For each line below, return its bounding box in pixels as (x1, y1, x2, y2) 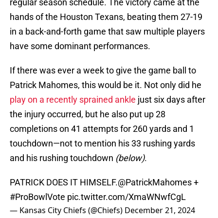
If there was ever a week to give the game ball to (10, 65, 196, 76)
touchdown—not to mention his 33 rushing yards (10, 138, 195, 149)
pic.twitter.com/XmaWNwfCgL (67, 192, 186, 202)
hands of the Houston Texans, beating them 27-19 (10, 12, 202, 22)
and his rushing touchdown (10, 153, 115, 163)
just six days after (136, 94, 205, 105)
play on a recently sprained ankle (10, 94, 136, 105)
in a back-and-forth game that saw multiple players (10, 26, 205, 37)
